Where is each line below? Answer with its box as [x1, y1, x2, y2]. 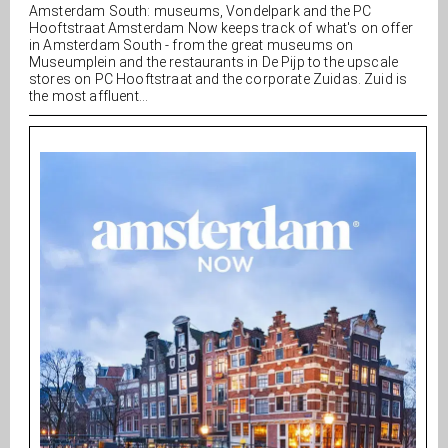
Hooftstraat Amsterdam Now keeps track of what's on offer [29, 20, 413, 36]
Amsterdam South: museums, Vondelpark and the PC [29, 3, 372, 19]
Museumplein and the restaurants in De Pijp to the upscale [29, 54, 399, 70]
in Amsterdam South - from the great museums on [29, 37, 354, 53]
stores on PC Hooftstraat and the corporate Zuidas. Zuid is [29, 71, 408, 87]
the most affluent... [29, 88, 149, 104]
